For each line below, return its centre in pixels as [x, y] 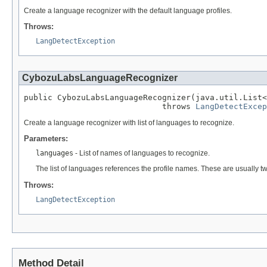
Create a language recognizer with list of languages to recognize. [129, 123]
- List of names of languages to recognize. [142, 153]
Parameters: [46, 139]
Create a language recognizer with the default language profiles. [128, 11]
